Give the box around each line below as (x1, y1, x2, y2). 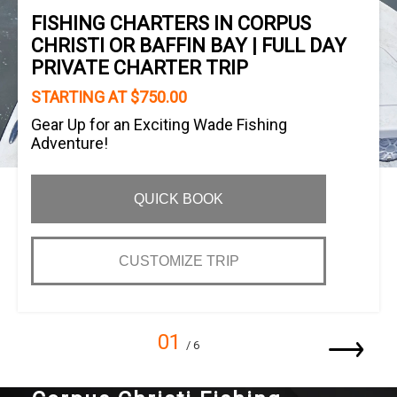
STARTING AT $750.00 (31, 88, 187, 106)
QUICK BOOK (134, 191, 224, 206)
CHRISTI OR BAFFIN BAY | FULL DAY (31, 35, 346, 57)
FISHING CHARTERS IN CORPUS (31, 12, 311, 35)
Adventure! (31, 134, 108, 152)
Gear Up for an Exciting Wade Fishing (31, 115, 287, 134)
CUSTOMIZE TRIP (118, 253, 239, 269)
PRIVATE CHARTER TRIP (31, 57, 248, 79)
